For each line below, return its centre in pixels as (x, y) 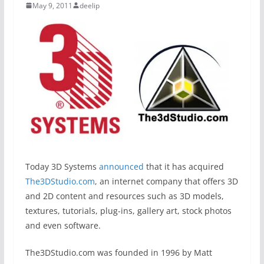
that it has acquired (184, 167)
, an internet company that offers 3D (166, 181)
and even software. (63, 226)
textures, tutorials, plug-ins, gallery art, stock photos (128, 211)
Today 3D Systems (62, 167)
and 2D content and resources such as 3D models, (124, 196)
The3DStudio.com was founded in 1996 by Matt (118, 253)
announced (121, 167)
